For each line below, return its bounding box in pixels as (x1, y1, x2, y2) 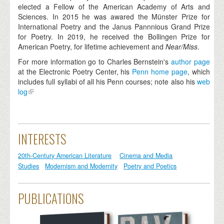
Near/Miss (165, 41, 198, 52)
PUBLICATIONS (18, 189, 84, 208)
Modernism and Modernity (45, 161, 118, 171)
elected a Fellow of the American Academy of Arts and (18, 1, 210, 12)
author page (171, 56, 210, 67)
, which (187, 66, 210, 77)
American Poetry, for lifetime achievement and (18, 41, 166, 52)
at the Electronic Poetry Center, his (18, 66, 132, 77)
